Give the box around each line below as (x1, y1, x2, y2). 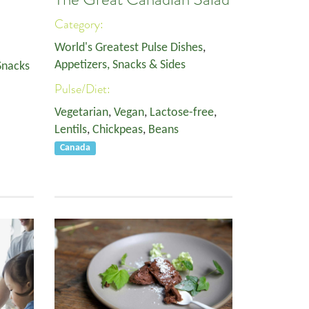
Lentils (54, 123, 87, 137)
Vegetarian (54, 106, 108, 119)
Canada (60, 143, 91, 152)
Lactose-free (150, 106, 214, 119)
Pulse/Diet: (54, 81, 113, 97)
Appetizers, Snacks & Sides (54, 59, 186, 72)
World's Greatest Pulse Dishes (54, 41, 203, 54)
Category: (54, 16, 106, 32)
